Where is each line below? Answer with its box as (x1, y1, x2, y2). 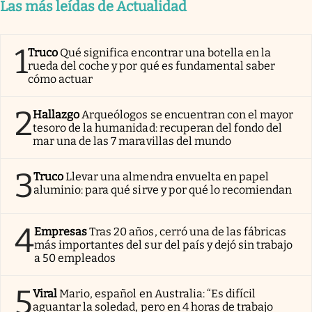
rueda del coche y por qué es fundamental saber (28, 59, 276, 73)
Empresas (34, 225, 88, 239)
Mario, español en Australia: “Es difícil (59, 287, 256, 301)
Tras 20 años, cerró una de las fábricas (89, 225, 287, 239)
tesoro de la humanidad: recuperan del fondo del (33, 121, 283, 135)
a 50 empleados (34, 251, 116, 265)
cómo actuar (28, 72, 93, 86)
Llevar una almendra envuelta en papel (65, 170, 270, 184)
